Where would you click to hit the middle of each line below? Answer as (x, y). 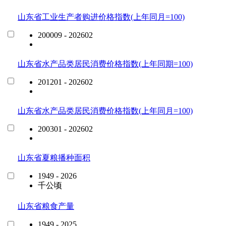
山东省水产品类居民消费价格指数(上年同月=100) (105, 110)
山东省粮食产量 (46, 206)
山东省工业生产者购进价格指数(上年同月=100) (101, 17)
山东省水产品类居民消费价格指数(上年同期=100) (105, 64)
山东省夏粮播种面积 (54, 157)
